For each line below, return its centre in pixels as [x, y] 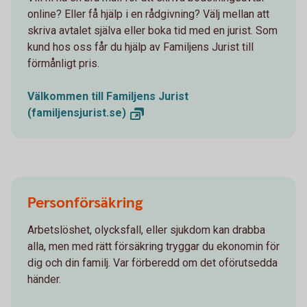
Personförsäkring [85, 203]
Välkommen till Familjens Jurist [108, 96]
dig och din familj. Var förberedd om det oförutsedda [152, 262]
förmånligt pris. [63, 63]
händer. [44, 279]
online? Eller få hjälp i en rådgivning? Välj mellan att [148, 14]
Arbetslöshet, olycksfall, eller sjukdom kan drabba [146, 230]
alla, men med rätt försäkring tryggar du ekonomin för [153, 246]
